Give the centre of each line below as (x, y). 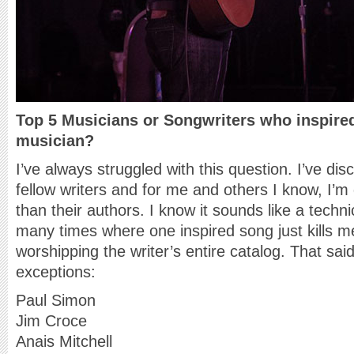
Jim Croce (51, 321)
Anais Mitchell (64, 341)
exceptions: (56, 272)
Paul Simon (56, 300)
